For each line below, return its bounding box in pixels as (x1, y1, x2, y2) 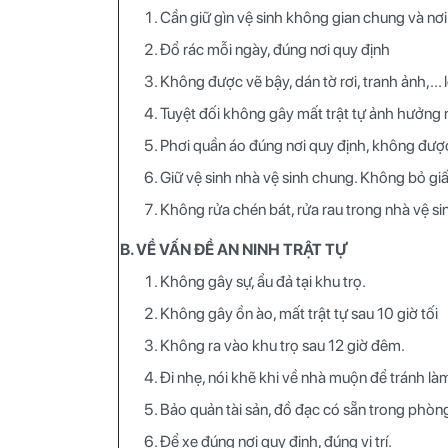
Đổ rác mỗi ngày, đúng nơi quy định (160, 39, 390, 59)
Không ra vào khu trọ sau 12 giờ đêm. (160, 335, 405, 355)
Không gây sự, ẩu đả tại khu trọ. (160, 271, 366, 291)
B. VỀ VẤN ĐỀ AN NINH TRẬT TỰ (120, 239, 348, 259)
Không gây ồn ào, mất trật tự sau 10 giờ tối (160, 303, 438, 323)
